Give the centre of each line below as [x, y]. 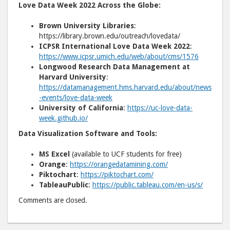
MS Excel [54, 154]
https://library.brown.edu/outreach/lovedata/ [110, 36]
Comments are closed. [53, 200]
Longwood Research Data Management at [114, 67]
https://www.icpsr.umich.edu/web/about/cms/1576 [119, 57]
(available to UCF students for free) [126, 154]
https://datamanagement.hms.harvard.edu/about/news [125, 88]
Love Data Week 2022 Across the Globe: [90, 5]
